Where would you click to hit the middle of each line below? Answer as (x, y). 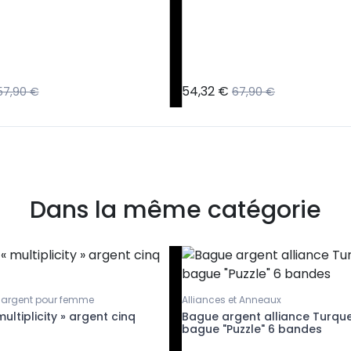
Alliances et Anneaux (232, 300)
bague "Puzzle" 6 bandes (252, 329)
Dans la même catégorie (175, 210)
